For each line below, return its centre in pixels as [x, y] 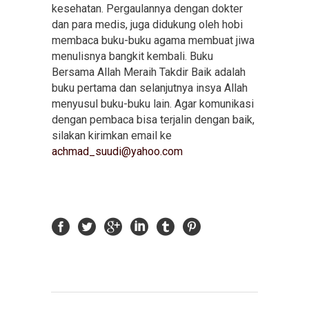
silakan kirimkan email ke [112, 136]
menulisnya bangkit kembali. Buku [132, 56]
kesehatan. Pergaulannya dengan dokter [147, 9]
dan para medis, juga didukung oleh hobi [147, 24]
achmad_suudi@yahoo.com [117, 151]
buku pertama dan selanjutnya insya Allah [150, 88]
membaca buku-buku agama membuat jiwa [153, 40]
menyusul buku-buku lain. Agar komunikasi [153, 104]
